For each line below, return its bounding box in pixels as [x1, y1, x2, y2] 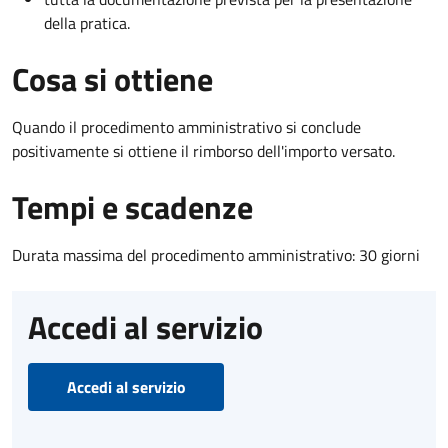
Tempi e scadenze [12, 182, 253, 231]
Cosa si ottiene [12, 54, 213, 103]
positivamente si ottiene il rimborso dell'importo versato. [12, 138, 395, 163]
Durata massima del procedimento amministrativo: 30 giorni [12, 242, 420, 267]
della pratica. [44, 10, 130, 35]
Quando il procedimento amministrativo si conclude [12, 114, 361, 139]
